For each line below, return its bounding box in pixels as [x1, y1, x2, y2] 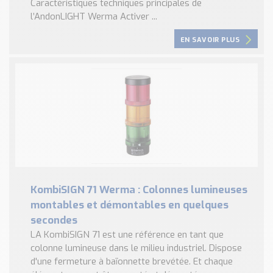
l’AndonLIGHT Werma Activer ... [30, 10, 157, 23]
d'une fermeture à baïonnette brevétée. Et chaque [30, 255, 233, 268]
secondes [30, 213, 77, 227]
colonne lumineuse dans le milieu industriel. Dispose [30, 241, 242, 254]
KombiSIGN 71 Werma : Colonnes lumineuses [30, 182, 247, 197]
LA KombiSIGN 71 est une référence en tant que [30, 228, 224, 241]
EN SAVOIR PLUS [180, 35, 240, 44]
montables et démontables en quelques [30, 197, 229, 212]
